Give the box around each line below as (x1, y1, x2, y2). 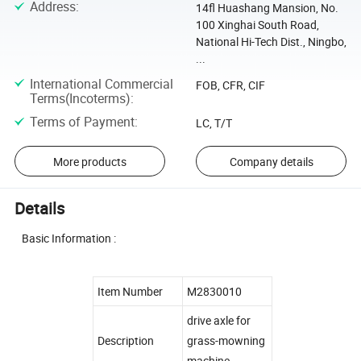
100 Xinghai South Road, (195, 17, 319, 33)
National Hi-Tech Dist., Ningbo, (195, 34, 346, 50)
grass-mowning (187, 332, 265, 348)
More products (52, 153, 127, 169)
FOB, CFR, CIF (195, 77, 265, 93)
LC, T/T (195, 114, 232, 131)
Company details (229, 153, 313, 169)
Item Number (98, 283, 163, 299)
